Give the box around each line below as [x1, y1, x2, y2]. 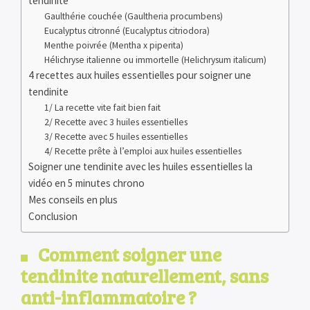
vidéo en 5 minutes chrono [28, 176, 145, 190]
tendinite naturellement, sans [21, 263, 268, 289]
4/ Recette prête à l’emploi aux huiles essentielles [44, 145, 241, 157]
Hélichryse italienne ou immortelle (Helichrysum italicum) [44, 54, 266, 66]
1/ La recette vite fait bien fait [44, 102, 161, 113]
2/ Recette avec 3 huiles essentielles [44, 116, 188, 128]
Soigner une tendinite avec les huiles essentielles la [28, 160, 253, 173]
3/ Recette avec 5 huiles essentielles [44, 131, 188, 143]
